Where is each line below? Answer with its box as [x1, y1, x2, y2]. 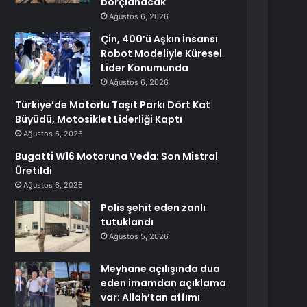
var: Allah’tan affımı [101, 291, 201, 304]
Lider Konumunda [101, 61, 189, 75]
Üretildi [15, 164, 53, 177]
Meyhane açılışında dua [101, 262, 221, 275]
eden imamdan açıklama [101, 276, 227, 290]
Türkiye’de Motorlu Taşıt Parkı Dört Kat [15, 98, 211, 112]
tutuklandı [101, 215, 154, 229]
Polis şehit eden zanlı [101, 201, 206, 214]
